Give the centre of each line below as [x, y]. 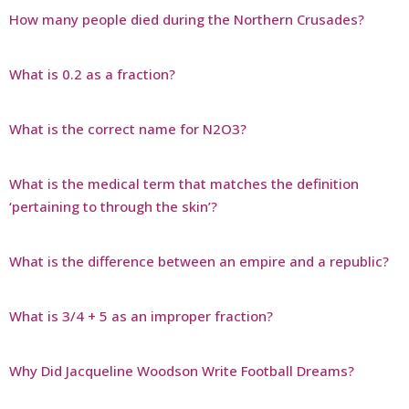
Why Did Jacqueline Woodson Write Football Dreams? [182, 370]
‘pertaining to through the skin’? [113, 206]
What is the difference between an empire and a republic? [199, 261]
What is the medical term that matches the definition [184, 183]
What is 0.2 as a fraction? [92, 73]
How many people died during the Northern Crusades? [187, 19]
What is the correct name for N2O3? [128, 128]
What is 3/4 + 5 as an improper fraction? [141, 315]
